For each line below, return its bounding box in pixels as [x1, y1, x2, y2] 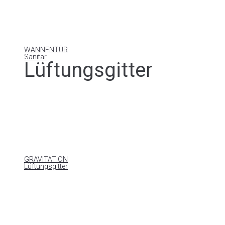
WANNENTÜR [24, 46, 68, 54]
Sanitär [24, 53, 47, 61]
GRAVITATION [24, 155, 68, 163]
